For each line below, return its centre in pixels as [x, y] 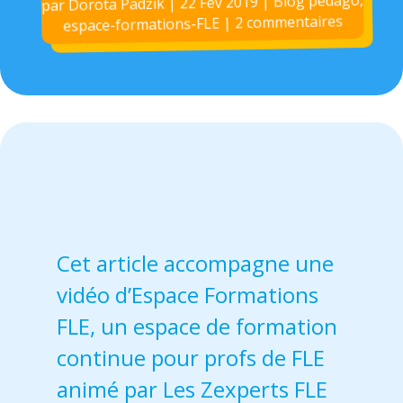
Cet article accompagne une [195, 264]
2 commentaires [288, 22]
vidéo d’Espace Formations [187, 295]
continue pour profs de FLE [190, 358]
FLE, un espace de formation [197, 327]
